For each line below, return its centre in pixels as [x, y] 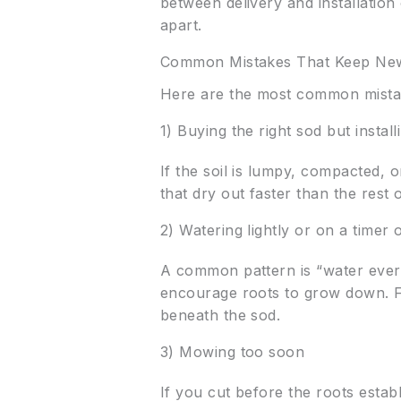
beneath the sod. [220, 316]
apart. [181, 25]
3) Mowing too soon [232, 352]
